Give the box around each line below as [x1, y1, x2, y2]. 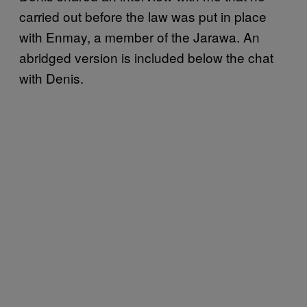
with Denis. [19, 69, 84, 87]
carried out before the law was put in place [19, 7, 267, 25]
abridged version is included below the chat [19, 48, 273, 66]
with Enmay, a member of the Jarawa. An [19, 27, 260, 46]
